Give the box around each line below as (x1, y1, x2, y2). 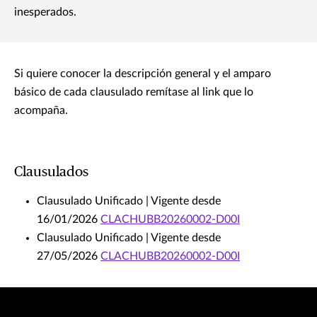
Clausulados (14, 165, 88, 180)
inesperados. (14, 6, 76, 18)
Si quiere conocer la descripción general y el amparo (14, 68, 271, 80)
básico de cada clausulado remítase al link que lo (14, 86, 253, 98)
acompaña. (14, 105, 68, 117)
